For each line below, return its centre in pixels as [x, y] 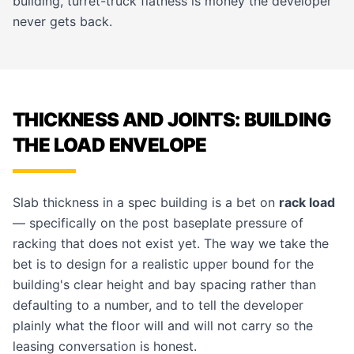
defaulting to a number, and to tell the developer [158, 305]
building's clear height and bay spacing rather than [164, 284]
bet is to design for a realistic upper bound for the [163, 264]
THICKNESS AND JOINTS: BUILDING [172, 120]
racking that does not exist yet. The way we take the [171, 243]
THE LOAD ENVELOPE [110, 145]
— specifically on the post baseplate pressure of [158, 223]
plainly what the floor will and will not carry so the [163, 326]
